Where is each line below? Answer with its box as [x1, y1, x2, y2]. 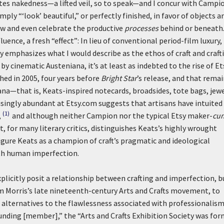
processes [124, 23, 158, 33]
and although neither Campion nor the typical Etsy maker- [12, 110, 212, 120]
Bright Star [101, 73, 137, 83]
